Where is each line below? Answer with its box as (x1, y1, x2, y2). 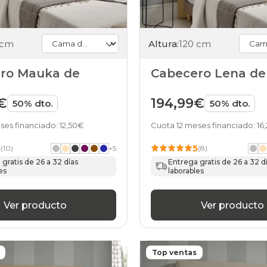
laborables (168, 166, 204, 176)
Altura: (148, 38, 179, 49)
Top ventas (152, 248, 197, 257)
